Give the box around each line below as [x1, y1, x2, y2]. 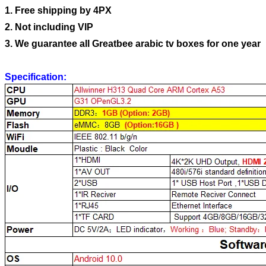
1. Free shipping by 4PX [5, 5, 112, 15]
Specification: [5, 71, 66, 82]
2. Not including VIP [5, 21, 93, 32]
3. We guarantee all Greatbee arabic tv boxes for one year [5, 38, 261, 49]
